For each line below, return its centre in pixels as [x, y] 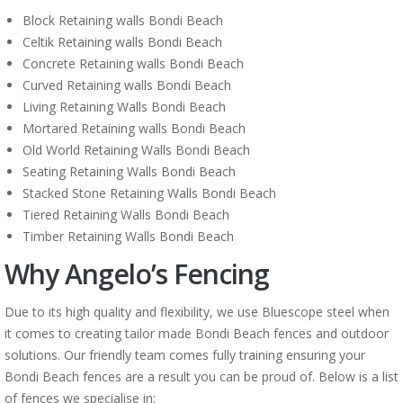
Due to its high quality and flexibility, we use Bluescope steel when [197, 312]
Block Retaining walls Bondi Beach [123, 20]
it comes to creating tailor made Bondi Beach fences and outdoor [197, 333]
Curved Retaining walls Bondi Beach [127, 85]
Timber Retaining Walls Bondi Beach [128, 236]
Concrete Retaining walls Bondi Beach [133, 63]
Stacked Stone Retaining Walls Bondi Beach [149, 193]
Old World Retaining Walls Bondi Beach [136, 150]
